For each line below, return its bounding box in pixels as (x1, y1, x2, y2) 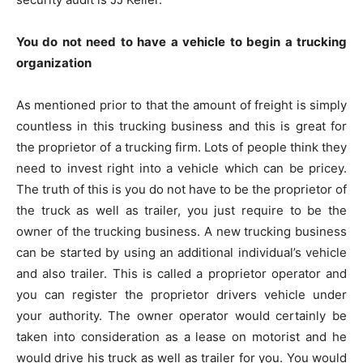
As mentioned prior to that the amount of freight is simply (16, 97, 347, 113)
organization (16, 55, 92, 70)
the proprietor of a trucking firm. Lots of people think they (16, 139, 347, 155)
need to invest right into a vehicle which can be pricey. (16, 160, 347, 176)
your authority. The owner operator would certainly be (16, 308, 347, 323)
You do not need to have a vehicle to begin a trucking (16, 34, 347, 49)
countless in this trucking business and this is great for (16, 118, 347, 134)
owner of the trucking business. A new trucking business (16, 224, 347, 239)
